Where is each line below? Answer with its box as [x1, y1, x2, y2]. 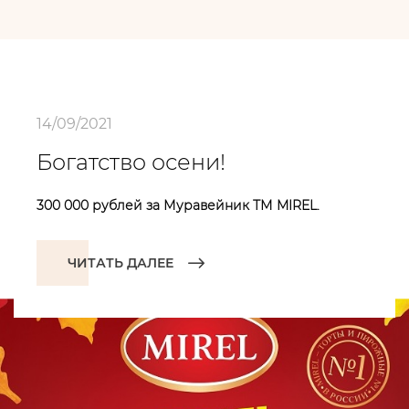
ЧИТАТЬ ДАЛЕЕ [68, 255, 173, 271]
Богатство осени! [37, 149, 225, 175]
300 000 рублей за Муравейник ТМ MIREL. [37, 197, 320, 214]
